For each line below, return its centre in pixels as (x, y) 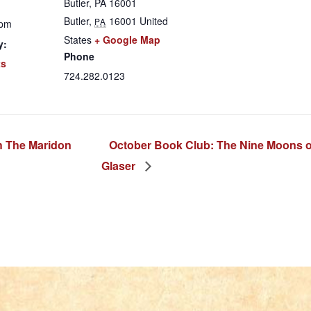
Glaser (120, 165)
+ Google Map (127, 39)
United (154, 20)
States (78, 39)
